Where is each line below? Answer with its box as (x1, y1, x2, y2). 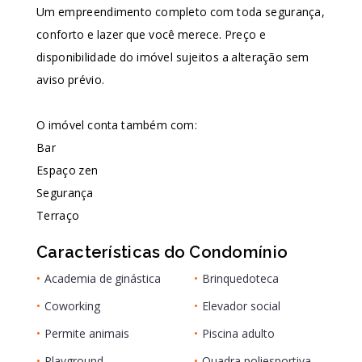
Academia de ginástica (44, 271, 161, 286)
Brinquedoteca (202, 271, 280, 286)
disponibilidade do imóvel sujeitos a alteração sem (36, 49, 309, 65)
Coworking (44, 298, 101, 314)
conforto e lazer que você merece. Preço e (36, 27, 267, 42)
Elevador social (202, 298, 280, 314)
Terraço (36, 208, 80, 223)
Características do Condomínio (36, 242, 288, 262)
